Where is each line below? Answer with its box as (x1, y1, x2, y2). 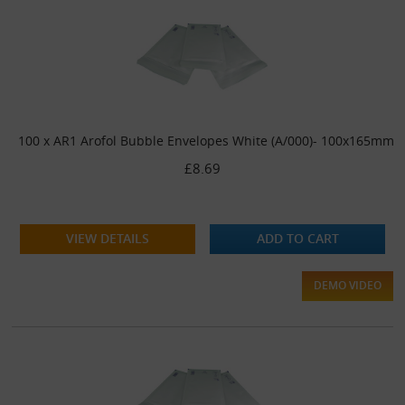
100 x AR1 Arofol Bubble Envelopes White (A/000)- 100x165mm (18, 131, 395, 149)
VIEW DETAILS (65, 229, 149, 247)
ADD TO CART (256, 229, 339, 247)
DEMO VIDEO (313, 277, 381, 293)
